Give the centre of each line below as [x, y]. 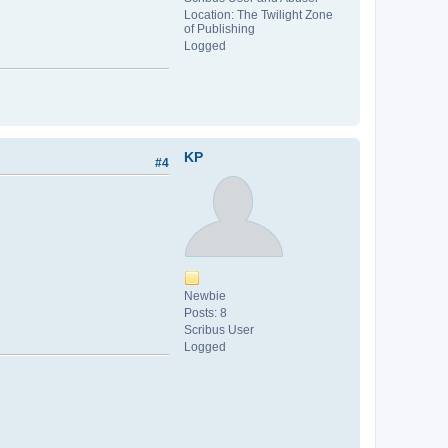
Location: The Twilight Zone [258, 14]
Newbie [205, 295]
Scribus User [219, 329]
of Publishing [219, 28]
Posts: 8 [205, 312]
